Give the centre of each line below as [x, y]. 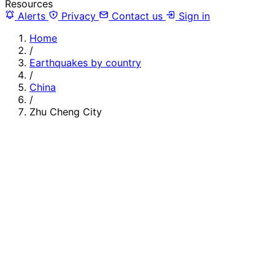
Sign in [193, 16]
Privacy [79, 16]
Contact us [137, 16]
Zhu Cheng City [66, 111]
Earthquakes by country [85, 62]
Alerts [32, 16]
